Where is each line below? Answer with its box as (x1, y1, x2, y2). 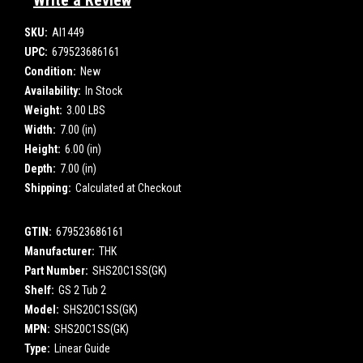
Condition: (24, 65, 76, 79)
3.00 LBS (66, 104, 105, 117)
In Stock (84, 84, 122, 98)
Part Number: (24, 264, 88, 278)
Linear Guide (53, 342, 110, 356)
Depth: (24, 162, 56, 176)
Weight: (24, 104, 62, 117)
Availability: (24, 84, 81, 98)
